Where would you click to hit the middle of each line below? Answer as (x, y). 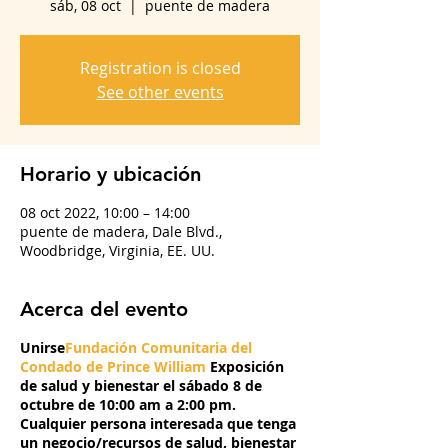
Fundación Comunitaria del (158, 347)
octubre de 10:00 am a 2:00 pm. (128, 404)
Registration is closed (160, 68)
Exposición (245, 366)
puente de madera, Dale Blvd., (121, 231)
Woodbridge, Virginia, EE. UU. (117, 250)
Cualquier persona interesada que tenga (158, 423)
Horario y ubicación (110, 174)
